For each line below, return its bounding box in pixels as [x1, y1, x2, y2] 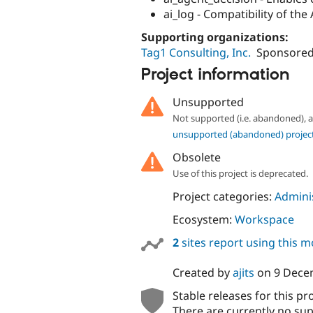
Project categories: [172, 188, 275, 204]
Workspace [234, 212, 294, 227]
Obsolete [172, 149, 221, 165]
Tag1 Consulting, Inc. [141, 44, 251, 60]
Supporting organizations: [141, 29, 291, 45]
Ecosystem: [172, 212, 235, 227]
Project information [141, 64, 289, 86]
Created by [172, 265, 233, 281]
